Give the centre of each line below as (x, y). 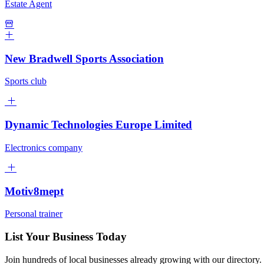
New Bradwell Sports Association (84, 58)
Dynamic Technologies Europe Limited (98, 125)
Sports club (26, 81)
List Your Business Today (66, 237)
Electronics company (44, 147)
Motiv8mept (34, 191)
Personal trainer (34, 214)
